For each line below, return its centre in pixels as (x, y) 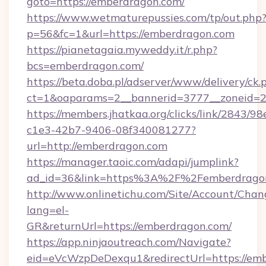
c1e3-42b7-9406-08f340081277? (111, 130)
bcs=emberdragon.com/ (85, 66)
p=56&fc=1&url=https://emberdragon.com (131, 34)
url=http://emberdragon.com (97, 146)
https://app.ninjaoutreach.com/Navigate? (129, 242)
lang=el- (48, 210)
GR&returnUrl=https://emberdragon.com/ (129, 226)
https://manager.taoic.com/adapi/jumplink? (133, 162)
